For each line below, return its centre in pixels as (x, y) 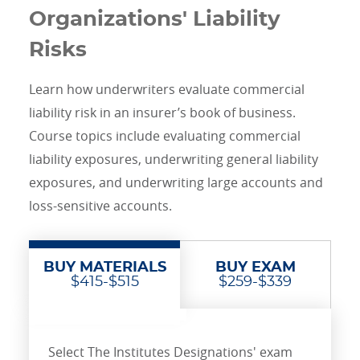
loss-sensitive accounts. (100, 206)
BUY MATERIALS (104, 267)
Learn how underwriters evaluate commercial (167, 90)
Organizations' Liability (155, 20)
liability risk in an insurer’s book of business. (162, 113)
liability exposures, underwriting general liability (174, 160)
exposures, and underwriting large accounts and (176, 183)
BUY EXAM (255, 268)
